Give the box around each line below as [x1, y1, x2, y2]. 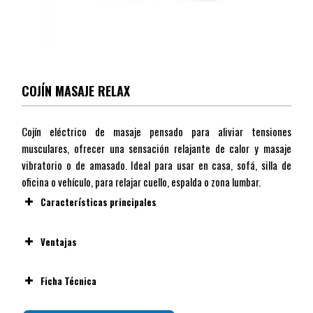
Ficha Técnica [41, 274, 97, 289]
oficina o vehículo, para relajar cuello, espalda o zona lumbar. [22, 174, 261, 190]
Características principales [41, 195, 157, 210]
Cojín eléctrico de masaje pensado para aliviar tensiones [22, 124, 291, 140]
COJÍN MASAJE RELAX [22, 82, 131, 101]
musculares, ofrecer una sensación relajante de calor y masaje [22, 140, 291, 156]
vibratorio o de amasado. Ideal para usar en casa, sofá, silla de [22, 157, 291, 173]
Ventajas [41, 234, 78, 249]
